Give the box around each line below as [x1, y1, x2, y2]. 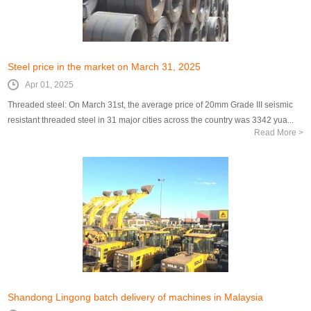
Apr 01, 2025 [25, 79, 74, 90]
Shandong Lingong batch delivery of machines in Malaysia [8, 291, 264, 303]
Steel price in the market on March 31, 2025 [8, 60, 201, 72]
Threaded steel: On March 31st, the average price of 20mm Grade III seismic [8, 99, 294, 110]
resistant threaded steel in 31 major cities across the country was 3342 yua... [8, 115, 294, 125]
